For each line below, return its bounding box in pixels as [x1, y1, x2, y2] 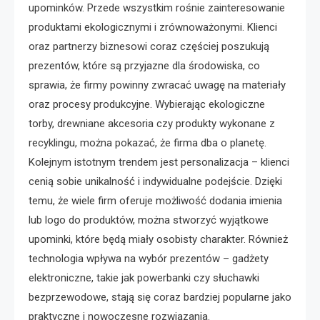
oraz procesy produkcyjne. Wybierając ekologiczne [29, 97, 265, 111]
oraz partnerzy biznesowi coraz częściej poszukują [29, 39, 269, 53]
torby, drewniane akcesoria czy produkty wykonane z [29, 116, 275, 130]
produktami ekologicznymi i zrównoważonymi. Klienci [29, 20, 277, 34]
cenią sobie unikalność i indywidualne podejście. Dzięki [29, 174, 282, 188]
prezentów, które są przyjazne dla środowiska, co [29, 59, 260, 72]
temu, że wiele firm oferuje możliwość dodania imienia [29, 194, 282, 207]
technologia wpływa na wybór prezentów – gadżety [29, 251, 269, 265]
